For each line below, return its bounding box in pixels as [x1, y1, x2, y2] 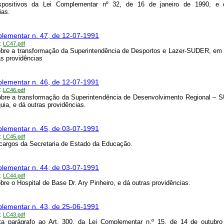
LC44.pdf [3, 172, 25, 179]
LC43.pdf [3, 211, 25, 218]
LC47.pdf [3, 40, 25, 47]
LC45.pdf [3, 133, 25, 140]
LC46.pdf [3, 87, 25, 93]
